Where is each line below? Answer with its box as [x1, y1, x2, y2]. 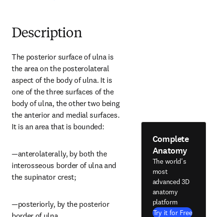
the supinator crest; [12, 172, 76, 182]
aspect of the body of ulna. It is [12, 75, 112, 85]
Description [12, 27, 82, 41]
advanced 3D [152, 177, 189, 186]
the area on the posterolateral [12, 63, 109, 73]
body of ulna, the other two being [12, 98, 120, 108]
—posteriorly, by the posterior [12, 199, 109, 209]
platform [152, 197, 178, 206]
